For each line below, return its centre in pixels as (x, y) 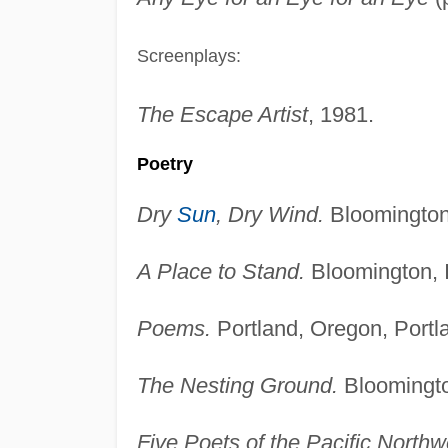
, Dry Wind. (269, 214)
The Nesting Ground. (237, 385)
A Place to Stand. (220, 271)
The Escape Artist (222, 114)
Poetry (164, 163)
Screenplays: (188, 56)
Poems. (173, 328)
